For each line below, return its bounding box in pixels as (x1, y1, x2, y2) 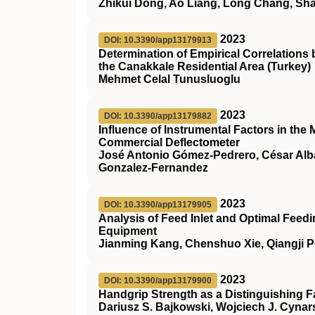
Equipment (98, 225, 157, 237)
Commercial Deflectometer (98, 136, 240, 148)
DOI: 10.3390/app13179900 (104, 276, 212, 285)
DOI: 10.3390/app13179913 (104, 35, 212, 45)
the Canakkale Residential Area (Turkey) (98, 60, 311, 72)
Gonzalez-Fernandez (98, 162, 208, 174)
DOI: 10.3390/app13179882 (104, 111, 212, 121)
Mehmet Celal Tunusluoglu (98, 73, 240, 85)
